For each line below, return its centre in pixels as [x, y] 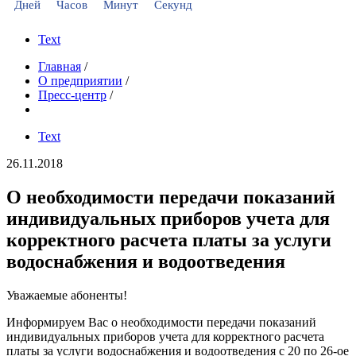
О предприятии [80, 81]
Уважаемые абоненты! [67, 295]
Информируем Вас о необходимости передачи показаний [161, 322]
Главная [60, 66]
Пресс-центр [72, 95]
